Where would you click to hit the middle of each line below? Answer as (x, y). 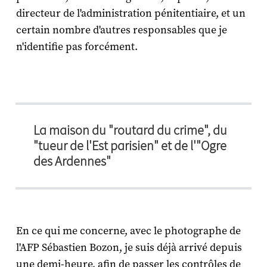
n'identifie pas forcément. (77, 46)
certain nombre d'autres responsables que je (121, 30)
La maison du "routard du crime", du (130, 130)
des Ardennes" (72, 161)
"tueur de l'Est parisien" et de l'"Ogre (130, 145)
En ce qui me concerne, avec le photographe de (128, 231)
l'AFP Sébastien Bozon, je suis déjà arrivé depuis (129, 247)
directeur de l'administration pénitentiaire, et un (131, 13)
